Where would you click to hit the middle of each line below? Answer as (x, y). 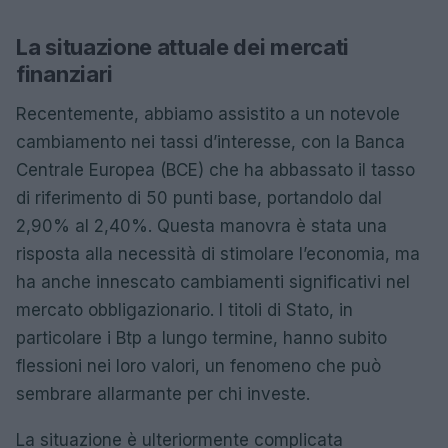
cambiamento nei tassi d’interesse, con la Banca (210, 142)
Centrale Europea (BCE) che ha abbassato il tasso (215, 170)
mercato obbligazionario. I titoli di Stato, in (184, 310)
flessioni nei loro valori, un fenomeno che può (198, 366)
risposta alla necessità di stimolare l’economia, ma (218, 254)
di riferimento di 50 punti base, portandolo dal (199, 198)
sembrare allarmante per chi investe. (163, 394)
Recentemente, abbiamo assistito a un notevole (208, 114)
